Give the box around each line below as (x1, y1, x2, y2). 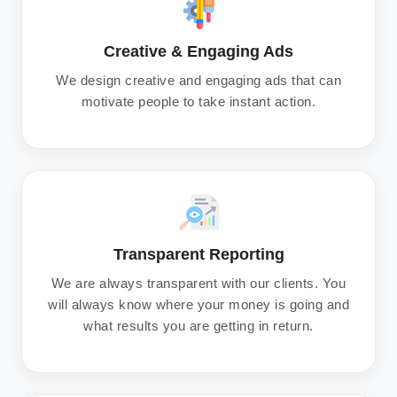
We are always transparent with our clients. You (51, 276, 346, 292)
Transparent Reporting (113, 245, 284, 264)
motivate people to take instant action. (81, 94, 316, 110)
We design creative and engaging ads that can (56, 73, 341, 89)
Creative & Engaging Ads (104, 43, 293, 61)
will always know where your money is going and (48, 297, 349, 313)
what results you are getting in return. (83, 318, 314, 334)
